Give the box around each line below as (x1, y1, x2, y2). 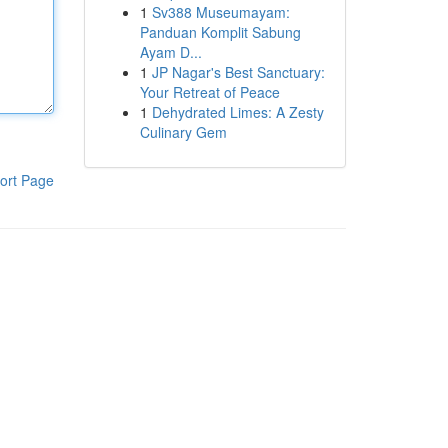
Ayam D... (139, 42, 202, 62)
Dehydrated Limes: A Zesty (151, 102, 324, 122)
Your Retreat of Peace (139, 82, 280, 102)
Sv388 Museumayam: (151, 2, 290, 22)
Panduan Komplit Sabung (139, 22, 301, 42)
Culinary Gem (139, 122, 227, 142)
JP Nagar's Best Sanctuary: (151, 62, 325, 82)
